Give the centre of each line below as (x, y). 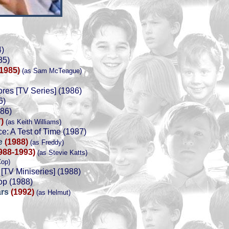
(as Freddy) (46, 142)
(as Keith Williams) (32, 122)
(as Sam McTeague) (51, 71)
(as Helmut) (52, 192)
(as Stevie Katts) (61, 153)
